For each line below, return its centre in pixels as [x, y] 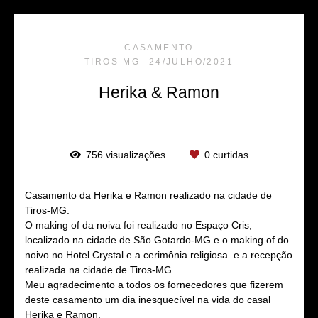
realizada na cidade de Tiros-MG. [100, 269]
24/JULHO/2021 [191, 61]
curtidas [229, 154]
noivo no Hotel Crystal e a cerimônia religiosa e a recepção [159, 254]
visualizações [136, 154]
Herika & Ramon [159, 92]
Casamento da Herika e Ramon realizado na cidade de [148, 195]
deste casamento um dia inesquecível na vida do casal [148, 299]
